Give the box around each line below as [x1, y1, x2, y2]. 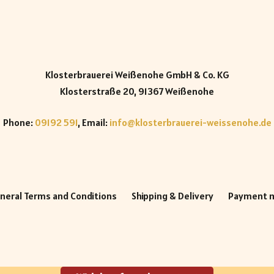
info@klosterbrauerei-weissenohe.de [109, 116, 272, 128]
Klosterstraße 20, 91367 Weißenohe [60, 85, 214, 97]
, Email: [77, 116, 109, 128]
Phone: [2, 116, 35, 128]
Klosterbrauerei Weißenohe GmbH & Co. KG [45, 68, 229, 81]
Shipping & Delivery [131, 190, 213, 202]
